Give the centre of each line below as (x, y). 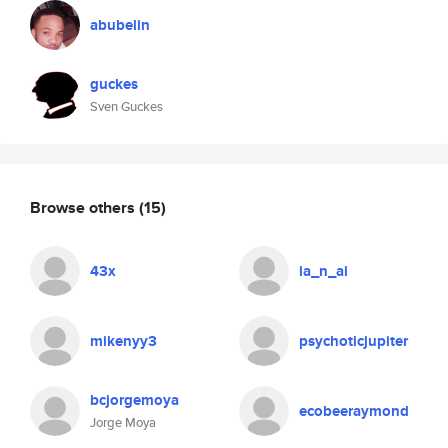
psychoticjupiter (353, 341)
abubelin (120, 25)
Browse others (84, 207)
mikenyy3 (123, 341)
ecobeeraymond (354, 411)
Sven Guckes (126, 106)
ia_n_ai (323, 271)
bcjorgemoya (134, 400)
